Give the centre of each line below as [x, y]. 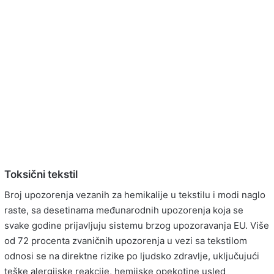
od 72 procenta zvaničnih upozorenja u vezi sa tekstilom [126, 240]
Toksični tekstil [41, 175]
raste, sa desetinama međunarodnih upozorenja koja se [124, 210]
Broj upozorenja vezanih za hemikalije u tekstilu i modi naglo [135, 194]
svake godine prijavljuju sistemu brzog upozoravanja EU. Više [137, 225]
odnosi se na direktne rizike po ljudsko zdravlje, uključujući [132, 256]
